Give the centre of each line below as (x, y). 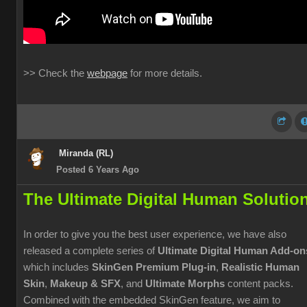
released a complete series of (90, 251)
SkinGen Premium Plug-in (154, 267)
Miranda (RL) (86, 153)
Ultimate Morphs (185, 284)
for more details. (165, 73)
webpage (107, 73)
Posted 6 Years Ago (98, 170)
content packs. (259, 284)
